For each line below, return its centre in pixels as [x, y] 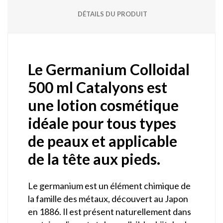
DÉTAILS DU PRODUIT [112, 14]
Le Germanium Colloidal [109, 69]
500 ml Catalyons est [98, 87]
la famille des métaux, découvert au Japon [108, 199]
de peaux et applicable [103, 141]
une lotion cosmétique [103, 105]
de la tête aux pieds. [94, 159]
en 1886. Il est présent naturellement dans [110, 212]
